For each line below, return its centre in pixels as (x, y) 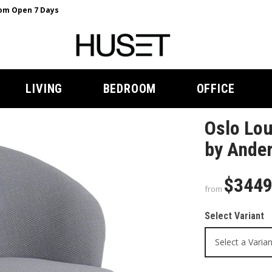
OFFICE (216, 89)
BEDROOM (130, 89)
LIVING (44, 89)
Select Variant (234, 216)
